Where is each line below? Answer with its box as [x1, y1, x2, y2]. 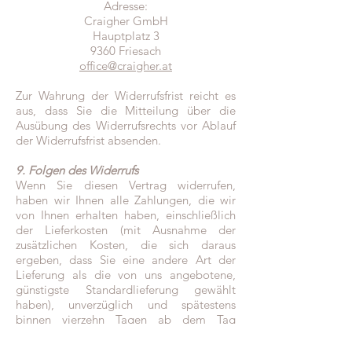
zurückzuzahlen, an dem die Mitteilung [16, 327, 236, 343]
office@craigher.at [79, 58, 172, 74]
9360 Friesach [90, 43, 161, 59]
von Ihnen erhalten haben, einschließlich [16, 207, 236, 223]
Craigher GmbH [83, 13, 168, 29]
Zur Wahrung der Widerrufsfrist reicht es [16, 88, 236, 104]
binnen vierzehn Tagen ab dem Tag [16, 312, 236, 328]
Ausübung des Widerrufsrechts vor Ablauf [16, 118, 236, 134]
